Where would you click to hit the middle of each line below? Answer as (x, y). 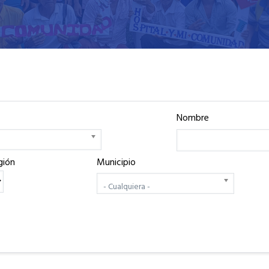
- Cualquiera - (127, 187)
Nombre (193, 118)
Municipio (116, 162)
